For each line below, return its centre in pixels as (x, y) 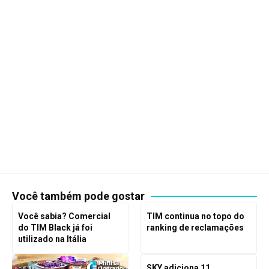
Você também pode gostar (78, 196)
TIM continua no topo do (195, 216)
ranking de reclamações (195, 227)
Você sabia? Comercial (64, 216)
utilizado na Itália (52, 239)
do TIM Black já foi (55, 227)
